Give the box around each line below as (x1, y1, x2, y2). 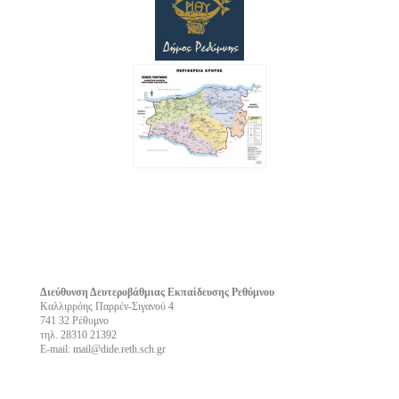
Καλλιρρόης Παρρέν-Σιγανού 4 (39, 299, 174, 313)
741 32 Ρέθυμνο (39, 313, 109, 327)
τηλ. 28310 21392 (39, 328, 117, 341)
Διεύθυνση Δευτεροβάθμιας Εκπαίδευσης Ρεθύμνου (39, 285, 274, 298)
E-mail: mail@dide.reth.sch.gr (39, 342, 166, 355)
